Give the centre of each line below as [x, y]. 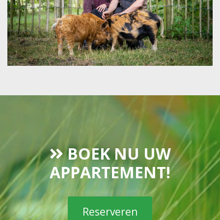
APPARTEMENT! [110, 172]
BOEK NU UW [117, 154]
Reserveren [110, 212]
